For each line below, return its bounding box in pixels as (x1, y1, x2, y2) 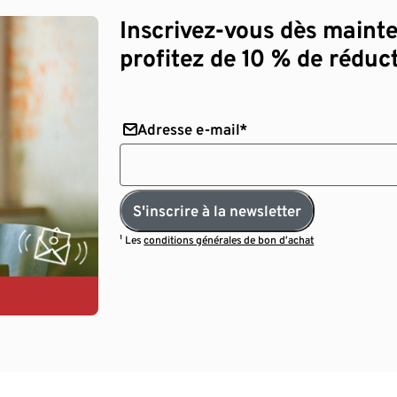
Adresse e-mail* (137, 120, 247, 138)
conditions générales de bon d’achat (144, 233, 315, 246)
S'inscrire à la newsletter (133, 201, 302, 220)
